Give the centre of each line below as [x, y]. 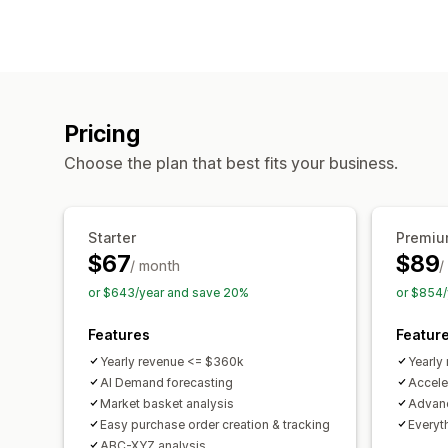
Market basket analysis [167, 403]
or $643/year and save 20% [168, 292]
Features [119, 334]
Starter [112, 237]
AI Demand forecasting [166, 382]
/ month [155, 265]
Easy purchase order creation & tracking [215, 424]
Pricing [102, 133]
